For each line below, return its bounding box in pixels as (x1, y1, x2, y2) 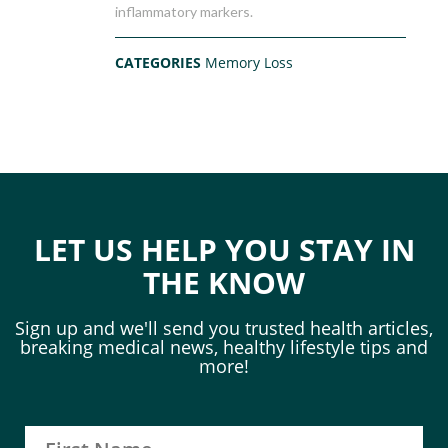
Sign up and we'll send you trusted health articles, (15, 316, 433, 341)
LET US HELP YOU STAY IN (33, 229, 415, 271)
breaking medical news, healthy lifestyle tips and (20, 335, 428, 360)
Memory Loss (205, 53, 294, 73)
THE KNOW (143, 262, 305, 304)
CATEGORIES (115, 53, 206, 73)
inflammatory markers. (115, 3, 257, 21)
